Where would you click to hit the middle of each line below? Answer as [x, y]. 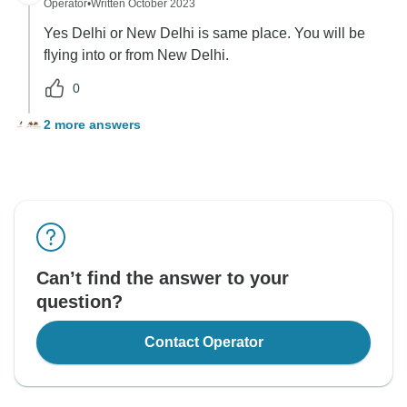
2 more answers [92, 124]
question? [79, 302]
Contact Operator [203, 342]
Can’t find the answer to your [163, 278]
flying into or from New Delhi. [136, 55]
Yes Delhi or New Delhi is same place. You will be [204, 34]
